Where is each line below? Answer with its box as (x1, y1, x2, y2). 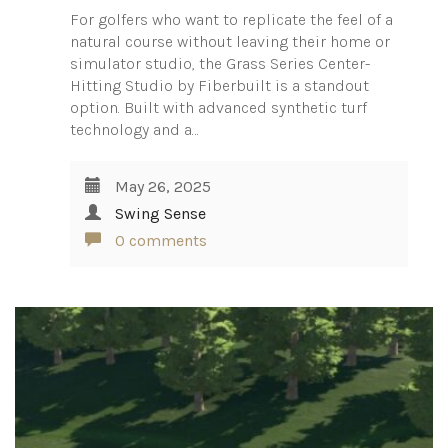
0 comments (111, 231, 207, 250)
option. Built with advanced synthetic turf (70, 98, 367, 117)
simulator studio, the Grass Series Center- (70, 54, 370, 73)
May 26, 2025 (111, 177, 211, 196)
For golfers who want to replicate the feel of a (70, 10, 393, 29)
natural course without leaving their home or (70, 32, 390, 51)
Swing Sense (115, 204, 206, 223)
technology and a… (70, 120, 199, 139)
